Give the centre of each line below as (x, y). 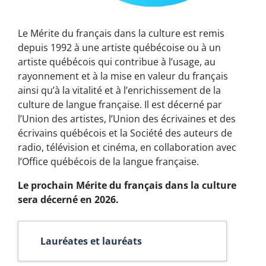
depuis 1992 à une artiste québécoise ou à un (119, 47)
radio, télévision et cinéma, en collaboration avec (127, 147)
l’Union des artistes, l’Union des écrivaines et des (127, 118)
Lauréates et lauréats (91, 241)
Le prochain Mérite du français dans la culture (127, 185)
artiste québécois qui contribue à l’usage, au (117, 61)
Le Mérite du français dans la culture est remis (121, 33)
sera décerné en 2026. (68, 199)
